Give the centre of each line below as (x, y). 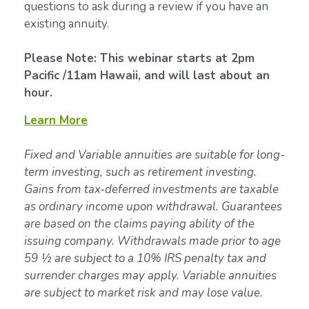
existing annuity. (68, 23)
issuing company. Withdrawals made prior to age (152, 241)
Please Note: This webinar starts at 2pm (139, 58)
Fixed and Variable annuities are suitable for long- (154, 154)
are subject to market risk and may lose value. (143, 292)
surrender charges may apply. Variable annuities (150, 275)
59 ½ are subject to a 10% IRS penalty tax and (145, 258)
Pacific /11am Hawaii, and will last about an (147, 75)
